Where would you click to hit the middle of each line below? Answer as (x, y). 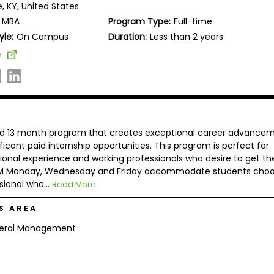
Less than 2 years (187, 36)
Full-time (193, 21)
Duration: (128, 36)
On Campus (43, 36)
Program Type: (140, 21)
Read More (74, 184)
